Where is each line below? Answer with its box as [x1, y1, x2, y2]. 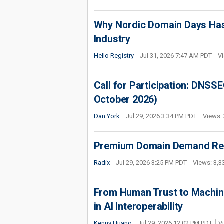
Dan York [93, 112, 120, 120]
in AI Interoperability [93, 200, 183, 212]
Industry [93, 33, 130, 45]
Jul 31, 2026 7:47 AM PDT [139, 52, 212, 59]
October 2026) [93, 93, 157, 105]
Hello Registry [93, 52, 134, 59]
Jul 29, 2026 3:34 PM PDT [125, 112, 197, 120]
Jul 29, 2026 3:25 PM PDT [115, 159, 187, 166]
